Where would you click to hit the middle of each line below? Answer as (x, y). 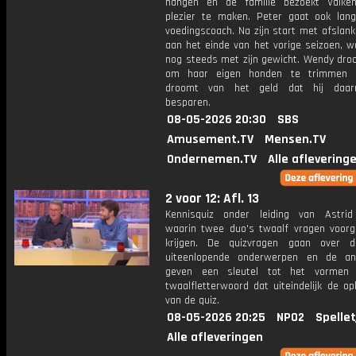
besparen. (188, 103)
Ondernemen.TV (212, 159)
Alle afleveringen (215, 337)
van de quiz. (192, 300)
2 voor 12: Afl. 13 (212, 199)
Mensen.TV (295, 139)
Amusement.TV (210, 139)
